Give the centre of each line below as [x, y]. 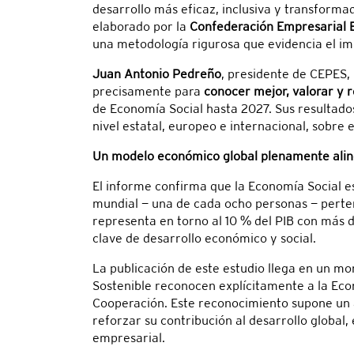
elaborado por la [141, 27]
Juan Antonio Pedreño [157, 74]
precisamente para [148, 92]
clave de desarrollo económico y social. [204, 239]
